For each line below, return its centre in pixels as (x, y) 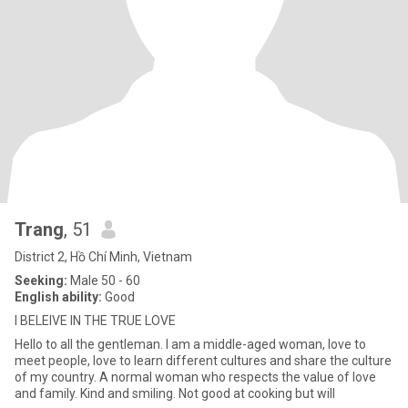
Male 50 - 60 (104, 280)
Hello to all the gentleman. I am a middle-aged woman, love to (190, 344)
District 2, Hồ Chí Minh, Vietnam (103, 257)
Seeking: (41, 280)
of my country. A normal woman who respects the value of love (195, 377)
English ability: (58, 297)
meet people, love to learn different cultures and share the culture (203, 361)
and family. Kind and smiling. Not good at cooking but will (175, 393)
